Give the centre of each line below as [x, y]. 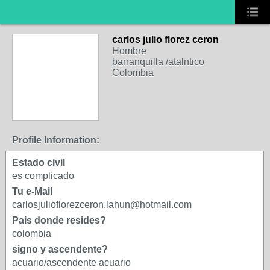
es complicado [43, 176]
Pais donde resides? [59, 220]
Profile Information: [56, 140]
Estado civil [39, 162]
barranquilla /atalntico [158, 62]
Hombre [129, 51]
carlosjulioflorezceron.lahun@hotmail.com [102, 205]
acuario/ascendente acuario [71, 262]
